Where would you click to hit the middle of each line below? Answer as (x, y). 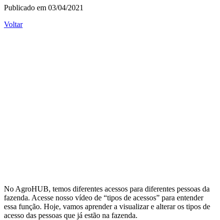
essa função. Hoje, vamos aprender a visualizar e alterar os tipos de (107, 206)
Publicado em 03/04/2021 (44, 7)
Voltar (13, 24)
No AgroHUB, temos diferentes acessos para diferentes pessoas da (107, 189)
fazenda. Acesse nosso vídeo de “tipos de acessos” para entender (104, 197)
